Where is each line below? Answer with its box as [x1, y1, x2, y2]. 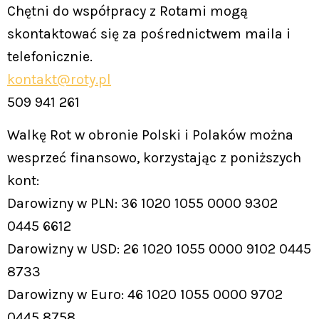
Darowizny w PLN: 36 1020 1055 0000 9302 [7, 195, 278, 212]
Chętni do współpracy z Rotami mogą [7, 3, 248, 20]
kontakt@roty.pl [7, 71, 111, 88]
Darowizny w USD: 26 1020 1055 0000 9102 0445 [7, 241, 311, 258]
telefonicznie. [7, 48, 93, 66]
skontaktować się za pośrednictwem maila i [7, 26, 291, 43]
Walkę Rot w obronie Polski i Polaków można [7, 127, 293, 144]
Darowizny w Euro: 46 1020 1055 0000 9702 [7, 286, 283, 303]
